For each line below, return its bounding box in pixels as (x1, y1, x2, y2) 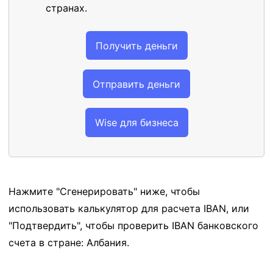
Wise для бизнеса (94, 116, 179, 129)
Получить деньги (95, 39, 178, 52)
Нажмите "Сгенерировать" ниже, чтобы (9, 185, 200, 197)
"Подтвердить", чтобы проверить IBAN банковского (9, 219, 258, 232)
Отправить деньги (93, 77, 180, 90)
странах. (46, 2, 87, 14)
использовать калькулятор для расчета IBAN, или (9, 202, 249, 214)
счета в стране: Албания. (9, 236, 129, 249)
